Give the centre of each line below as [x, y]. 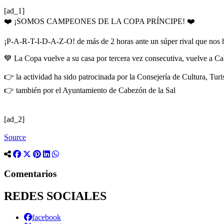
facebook [46, 217]
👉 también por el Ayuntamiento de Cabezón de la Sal [90, 90]
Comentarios [30, 174]
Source [15, 137]
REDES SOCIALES [55, 196]
